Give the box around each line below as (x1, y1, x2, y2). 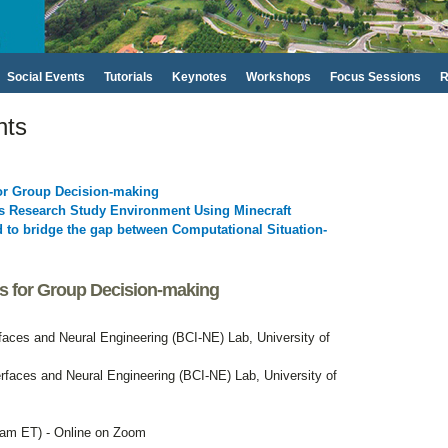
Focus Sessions (329, 70, 421, 84)
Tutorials (103, 70, 153, 84)
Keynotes (171, 70, 227, 84)
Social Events (6, 70, 85, 84)
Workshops (245, 70, 311, 84)
